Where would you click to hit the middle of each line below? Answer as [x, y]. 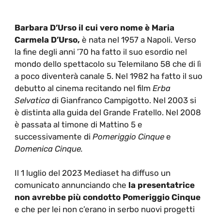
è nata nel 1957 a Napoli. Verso [138, 39]
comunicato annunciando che [70, 185]
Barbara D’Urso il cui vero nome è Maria [94, 27]
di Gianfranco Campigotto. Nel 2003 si [123, 100]
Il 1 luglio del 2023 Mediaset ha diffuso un [93, 173]
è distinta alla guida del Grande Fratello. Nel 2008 [108, 112]
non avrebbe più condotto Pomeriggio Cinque [108, 197]
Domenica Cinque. [49, 148]
